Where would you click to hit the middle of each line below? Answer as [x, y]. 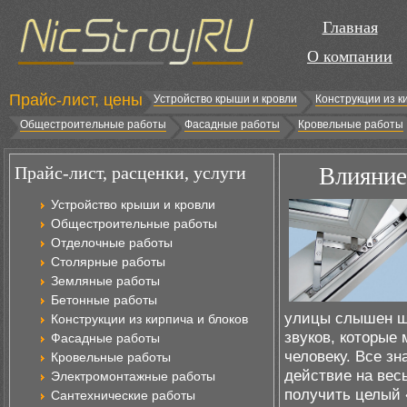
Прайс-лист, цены [76, 100]
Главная [350, 27]
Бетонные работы [104, 300]
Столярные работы [108, 262]
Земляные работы [105, 281]
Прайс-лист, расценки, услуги [130, 173]
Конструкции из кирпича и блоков [149, 319]
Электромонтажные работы [133, 376]
